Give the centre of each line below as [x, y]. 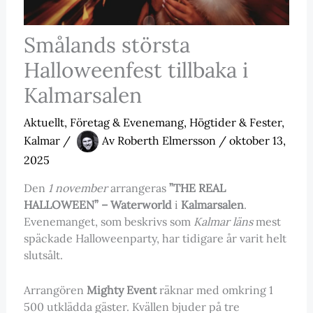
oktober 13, [257, 140]
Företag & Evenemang [126, 123]
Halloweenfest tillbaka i [136, 70]
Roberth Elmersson [168, 140]
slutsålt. [43, 255]
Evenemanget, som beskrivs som [108, 222]
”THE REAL [197, 188]
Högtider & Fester [235, 123]
